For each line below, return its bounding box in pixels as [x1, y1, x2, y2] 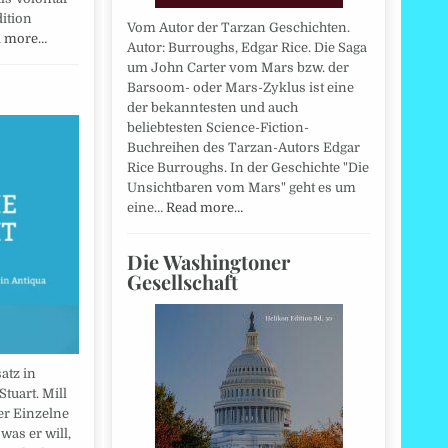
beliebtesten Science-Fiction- [127, 120, 309, 136]
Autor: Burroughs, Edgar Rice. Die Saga [127, 40, 367, 56]
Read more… [166, 200, 243, 216]
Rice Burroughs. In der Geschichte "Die [127, 160, 369, 176]
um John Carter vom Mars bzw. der [127, 60, 349, 76]
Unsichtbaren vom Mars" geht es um [127, 180, 356, 196]
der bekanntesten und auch [127, 100, 298, 116]
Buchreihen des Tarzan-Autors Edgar [127, 140, 360, 156]
